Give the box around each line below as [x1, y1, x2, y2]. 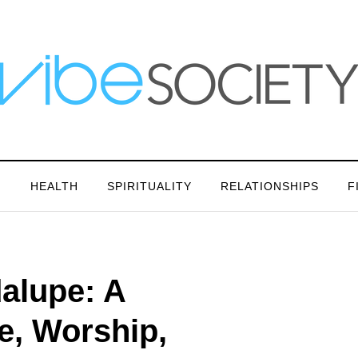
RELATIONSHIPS [220, 180, 319, 193]
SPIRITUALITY [106, 180, 192, 193]
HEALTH [30, 180, 78, 193]
